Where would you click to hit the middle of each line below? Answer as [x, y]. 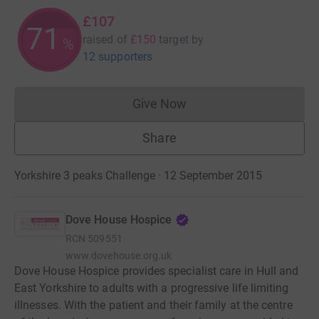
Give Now [159, 103]
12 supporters [118, 56]
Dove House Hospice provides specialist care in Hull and [157, 271]
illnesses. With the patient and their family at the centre [153, 305]
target [174, 39]
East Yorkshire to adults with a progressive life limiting [152, 288]
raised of [105, 39]
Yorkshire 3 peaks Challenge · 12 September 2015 [138, 175]
